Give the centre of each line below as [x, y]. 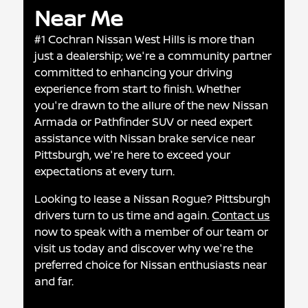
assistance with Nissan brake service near [145, 138]
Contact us [241, 215]
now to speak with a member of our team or [152, 231]
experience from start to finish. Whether [138, 88]
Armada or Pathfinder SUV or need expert [144, 121]
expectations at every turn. [105, 171]
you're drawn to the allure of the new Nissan [152, 105]
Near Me [79, 18]
